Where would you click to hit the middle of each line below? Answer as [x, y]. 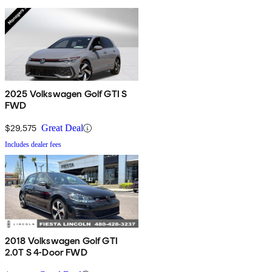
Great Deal [62, 128]
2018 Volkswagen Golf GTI [61, 241]
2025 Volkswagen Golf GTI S [66, 94]
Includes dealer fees [33, 145]
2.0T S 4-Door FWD [46, 253]
